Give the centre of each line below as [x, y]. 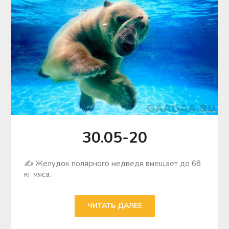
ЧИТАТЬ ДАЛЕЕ [114, 206]
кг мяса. [38, 175]
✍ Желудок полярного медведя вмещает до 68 [113, 164]
